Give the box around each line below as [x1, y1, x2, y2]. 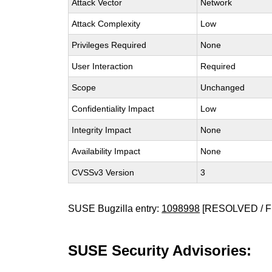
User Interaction [72, 61, 134, 71]
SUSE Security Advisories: [68, 242, 252, 259]
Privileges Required [72, 40, 147, 50]
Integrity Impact [72, 125, 132, 135]
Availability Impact [72, 146, 141, 156]
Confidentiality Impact [72, 104, 155, 114]
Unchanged [200, 83, 245, 92]
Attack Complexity [72, 19, 141, 29]
